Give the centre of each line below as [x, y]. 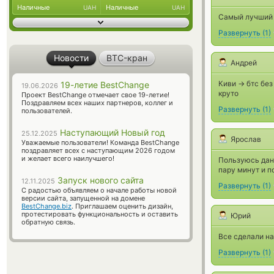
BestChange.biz [46, 206]
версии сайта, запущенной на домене [83, 198]
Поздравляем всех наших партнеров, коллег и [97, 103]
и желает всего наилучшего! [68, 158]
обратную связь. [48, 222]
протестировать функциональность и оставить [100, 214]
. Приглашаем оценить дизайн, [122, 206]
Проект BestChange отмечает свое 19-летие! [95, 95]
